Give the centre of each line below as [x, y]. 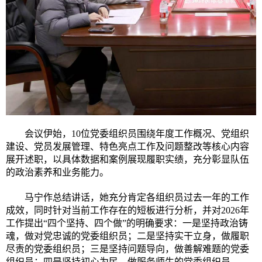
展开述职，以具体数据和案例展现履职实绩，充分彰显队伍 [127, 160]
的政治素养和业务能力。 [57, 173]
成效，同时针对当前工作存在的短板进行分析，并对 [113, 211]
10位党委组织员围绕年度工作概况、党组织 [160, 134]
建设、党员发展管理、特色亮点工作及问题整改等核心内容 [127, 147]
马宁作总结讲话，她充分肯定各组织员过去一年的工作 [137, 198]
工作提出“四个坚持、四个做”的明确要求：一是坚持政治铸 [127, 223]
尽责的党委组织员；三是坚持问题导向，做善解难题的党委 [127, 249]
